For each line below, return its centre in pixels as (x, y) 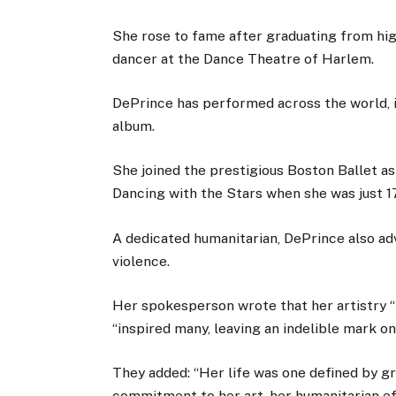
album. (134, 126)
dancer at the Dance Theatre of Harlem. (244, 59)
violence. (141, 261)
